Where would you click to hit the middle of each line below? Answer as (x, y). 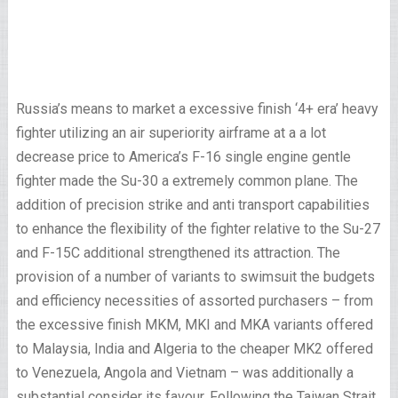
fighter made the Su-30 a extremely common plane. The (187, 180)
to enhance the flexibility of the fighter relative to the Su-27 (198, 228)
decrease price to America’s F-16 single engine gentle (183, 156)
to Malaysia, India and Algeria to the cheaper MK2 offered (194, 348)
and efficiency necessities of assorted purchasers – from (194, 300)
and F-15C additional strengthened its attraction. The (178, 252)
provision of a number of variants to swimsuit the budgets (195, 276)
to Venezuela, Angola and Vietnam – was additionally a (184, 372)
